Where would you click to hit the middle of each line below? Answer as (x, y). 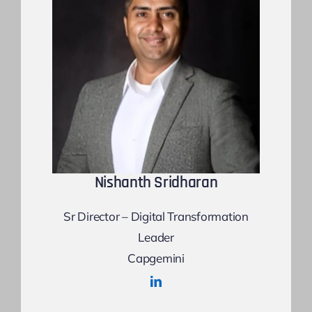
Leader (156, 237)
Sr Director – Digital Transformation (156, 217)
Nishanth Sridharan (156, 183)
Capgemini (156, 258)
